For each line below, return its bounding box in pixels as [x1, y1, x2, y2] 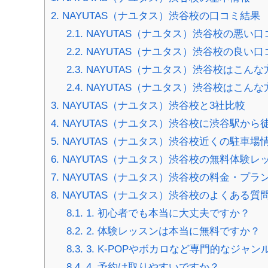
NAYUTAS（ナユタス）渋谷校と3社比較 [59, 99, 245, 111]
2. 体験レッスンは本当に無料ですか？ [83, 225, 260, 237]
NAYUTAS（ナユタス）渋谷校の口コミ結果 [59, 10, 260, 22]
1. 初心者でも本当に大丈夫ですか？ [83, 207, 250, 219]
